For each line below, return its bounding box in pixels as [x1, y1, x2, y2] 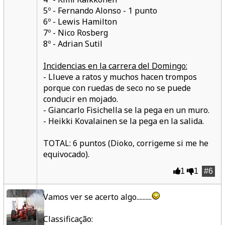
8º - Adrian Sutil [43, 38, 102, 49]
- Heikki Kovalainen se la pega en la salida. [43, 116, 204, 127]
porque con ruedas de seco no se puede [43, 82, 191, 93]
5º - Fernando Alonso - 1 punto [43, 5, 157, 16]
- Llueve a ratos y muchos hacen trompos [43, 71, 197, 82]
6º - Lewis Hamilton [43, 16, 117, 27]
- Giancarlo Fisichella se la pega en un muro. [43, 104, 209, 116]
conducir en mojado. [43, 93, 118, 104]
